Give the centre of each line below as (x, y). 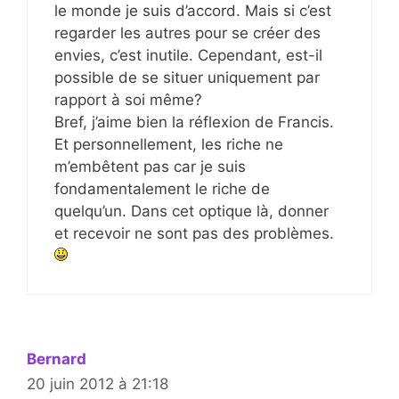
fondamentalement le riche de (162, 188)
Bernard (57, 358)
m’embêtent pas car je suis (150, 166)
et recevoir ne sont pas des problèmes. (194, 233)
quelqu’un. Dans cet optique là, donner (191, 211)
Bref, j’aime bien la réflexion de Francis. (194, 122)
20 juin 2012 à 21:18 (98, 383)
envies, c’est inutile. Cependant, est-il (188, 55)
